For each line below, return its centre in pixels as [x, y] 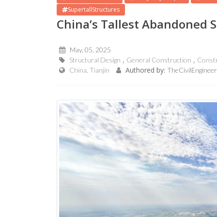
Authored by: [145, 70]
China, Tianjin [89, 70]
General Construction [159, 60]
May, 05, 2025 [90, 50]
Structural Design [95, 60]
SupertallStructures [94, 10]
